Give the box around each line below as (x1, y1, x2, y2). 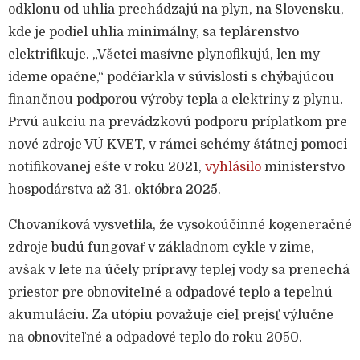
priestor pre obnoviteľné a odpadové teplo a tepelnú (8, 285, 333, 301)
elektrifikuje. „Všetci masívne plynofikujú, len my (8, 47, 320, 63)
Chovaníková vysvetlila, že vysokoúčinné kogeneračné (8, 218, 352, 233)
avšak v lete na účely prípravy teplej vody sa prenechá (8, 263, 350, 278)
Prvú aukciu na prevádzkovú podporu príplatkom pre (8, 115, 347, 130)
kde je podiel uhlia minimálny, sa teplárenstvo (8, 25, 299, 40)
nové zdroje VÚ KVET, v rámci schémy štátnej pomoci (8, 137, 347, 153)
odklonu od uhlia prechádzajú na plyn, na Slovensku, (8, 2, 344, 18)
